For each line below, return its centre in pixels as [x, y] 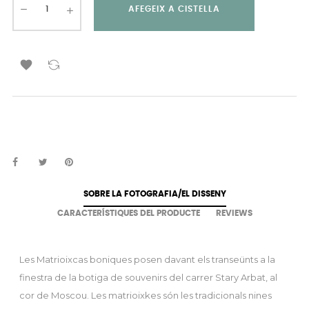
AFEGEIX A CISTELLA [174, 9]
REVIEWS [234, 213]
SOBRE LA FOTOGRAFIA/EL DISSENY [154, 194]
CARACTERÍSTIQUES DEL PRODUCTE [128, 213]
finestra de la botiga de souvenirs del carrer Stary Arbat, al [148, 277]
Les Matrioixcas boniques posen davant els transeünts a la [147, 259]
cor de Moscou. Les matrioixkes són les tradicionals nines [146, 295]
